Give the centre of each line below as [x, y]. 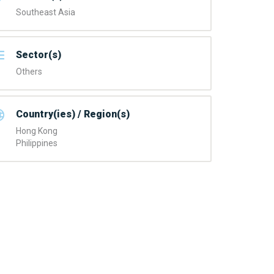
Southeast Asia [46, 12]
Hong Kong [37, 131]
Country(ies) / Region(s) [73, 114]
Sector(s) [39, 54]
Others [29, 71]
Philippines [37, 143]
